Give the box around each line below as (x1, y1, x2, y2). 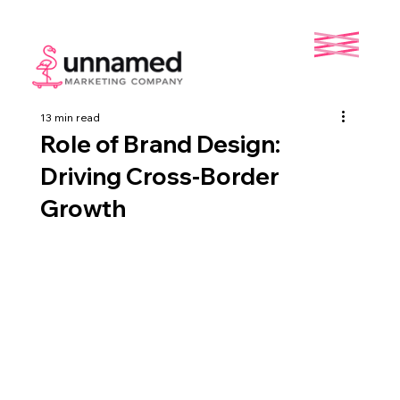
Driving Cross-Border (39, 162, 279, 191)
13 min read (39, 111, 100, 124)
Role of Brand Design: (39, 129, 280, 159)
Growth (39, 194, 126, 223)
